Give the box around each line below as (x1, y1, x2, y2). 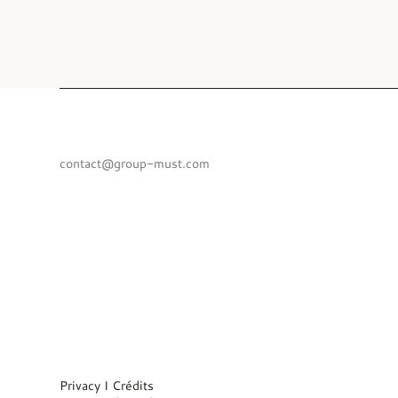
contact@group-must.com (60, 155, 211, 173)
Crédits (112, 376, 155, 394)
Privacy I (60, 376, 113, 394)
